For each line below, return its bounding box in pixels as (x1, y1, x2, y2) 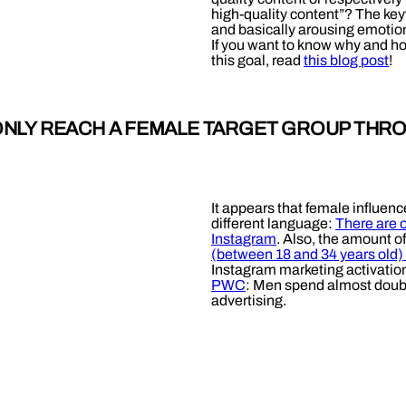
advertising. (211, 292, 286, 308)
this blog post (304, 52, 389, 68)
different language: (211, 215, 333, 231)
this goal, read (211, 52, 301, 68)
